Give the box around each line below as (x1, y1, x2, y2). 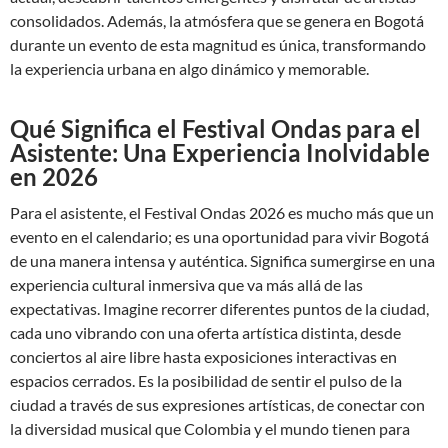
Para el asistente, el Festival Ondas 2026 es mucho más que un (10, 203, 434, 222)
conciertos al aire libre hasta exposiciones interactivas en (10, 347, 397, 366)
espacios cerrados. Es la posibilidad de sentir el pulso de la (10, 371, 402, 390)
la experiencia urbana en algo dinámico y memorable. (10, 59, 369, 78)
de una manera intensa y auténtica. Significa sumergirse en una (10, 251, 435, 270)
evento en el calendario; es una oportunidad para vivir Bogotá (10, 227, 429, 246)
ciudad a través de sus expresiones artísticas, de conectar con (10, 395, 425, 414)
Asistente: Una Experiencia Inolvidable (10, 138, 430, 167)
